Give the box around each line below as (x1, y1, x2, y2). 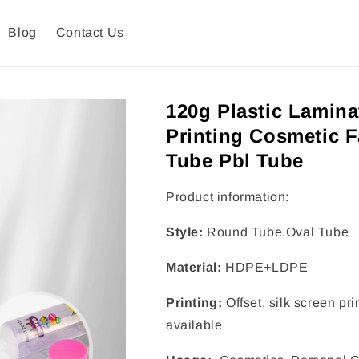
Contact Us (55, 26, 124, 40)
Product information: (166, 190, 289, 204)
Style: (166, 225, 204, 240)
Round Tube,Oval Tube (203, 225, 349, 240)
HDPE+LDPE (221, 260, 309, 275)
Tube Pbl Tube (166, 150, 304, 172)
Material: (166, 260, 222, 275)
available (166, 318, 223, 333)
